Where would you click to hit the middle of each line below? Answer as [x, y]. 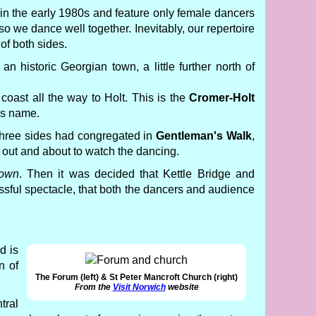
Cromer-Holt [222, 98]
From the [93, 287]
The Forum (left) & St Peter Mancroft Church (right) [136, 277]
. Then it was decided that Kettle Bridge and [137, 174]
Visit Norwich [139, 287]
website [182, 287]
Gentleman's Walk [204, 136]
